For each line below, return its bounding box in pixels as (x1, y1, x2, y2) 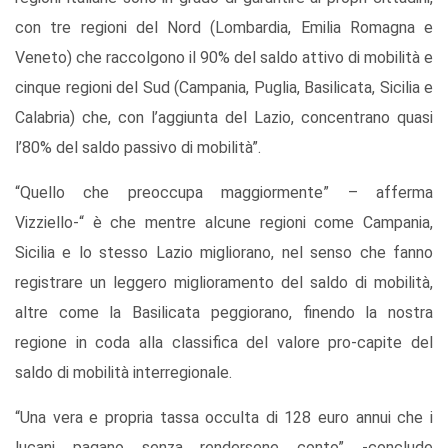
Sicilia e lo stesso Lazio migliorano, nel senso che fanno (15, 243, 433, 263)
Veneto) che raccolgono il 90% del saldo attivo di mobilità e (15, 48, 433, 68)
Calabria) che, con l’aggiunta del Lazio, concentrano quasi (15, 108, 433, 128)
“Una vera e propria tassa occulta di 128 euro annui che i (15, 408, 433, 428)
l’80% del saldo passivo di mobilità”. (15, 138, 261, 158)
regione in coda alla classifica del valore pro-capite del (15, 333, 433, 353)
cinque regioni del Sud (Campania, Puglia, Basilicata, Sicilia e (15, 78, 433, 98)
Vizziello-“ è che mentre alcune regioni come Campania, (15, 213, 433, 233)
